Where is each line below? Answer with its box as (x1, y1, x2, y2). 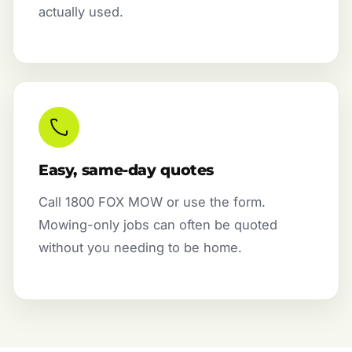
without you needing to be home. (38, 240, 242, 256)
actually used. (38, 4, 123, 20)
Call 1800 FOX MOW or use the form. (38, 194, 266, 211)
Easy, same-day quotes (38, 161, 214, 180)
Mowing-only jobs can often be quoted (38, 217, 277, 233)
